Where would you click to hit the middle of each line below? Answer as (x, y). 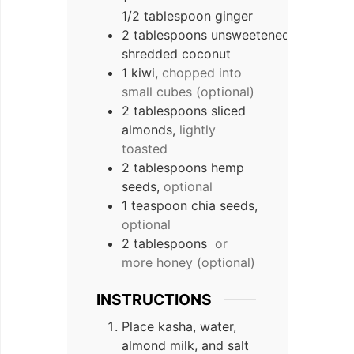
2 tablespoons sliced (184, 111)
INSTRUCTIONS (154, 300)
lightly (198, 130)
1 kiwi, (140, 73)
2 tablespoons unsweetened (206, 35)
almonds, (149, 130)
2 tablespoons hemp (183, 168)
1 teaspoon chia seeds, (190, 206)
